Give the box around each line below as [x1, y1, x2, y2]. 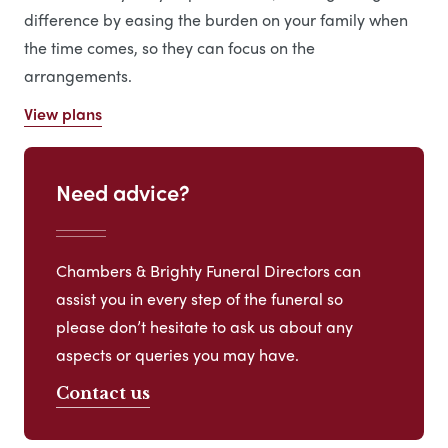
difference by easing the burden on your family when [24, 8, 408, 32]
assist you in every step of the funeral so [56, 286, 343, 310]
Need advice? [56, 176, 190, 209]
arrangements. [24, 64, 132, 88]
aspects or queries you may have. [56, 342, 299, 366]
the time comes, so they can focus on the [24, 36, 315, 60]
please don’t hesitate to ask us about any [56, 314, 353, 338]
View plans [24, 102, 102, 126]
